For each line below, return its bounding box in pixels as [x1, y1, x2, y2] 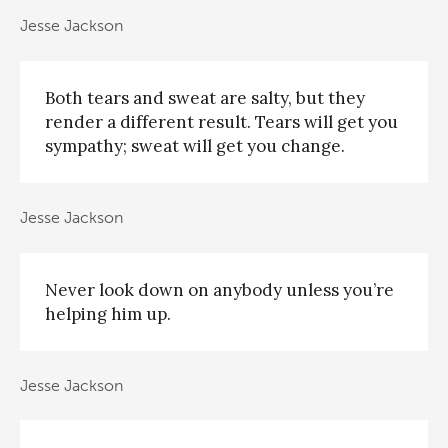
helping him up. [45, 302, 171, 325]
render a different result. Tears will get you [45, 110, 398, 133]
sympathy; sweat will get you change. [45, 134, 345, 157]
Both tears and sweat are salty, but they [45, 86, 365, 109]
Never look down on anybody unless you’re [45, 278, 394, 301]
